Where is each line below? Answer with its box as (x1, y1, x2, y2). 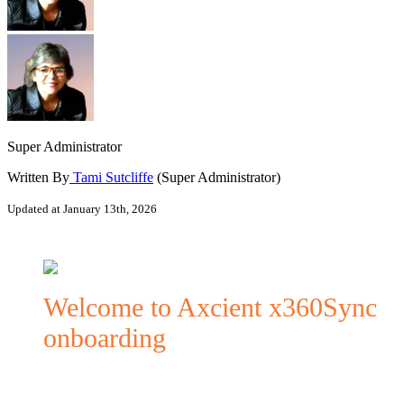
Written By (7, 169, 69, 185)
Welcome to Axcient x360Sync (43, 291, 377, 322)
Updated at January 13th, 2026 (7, 201, 157, 216)
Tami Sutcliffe (69, 169, 153, 185)
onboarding (43, 322, 166, 353)
